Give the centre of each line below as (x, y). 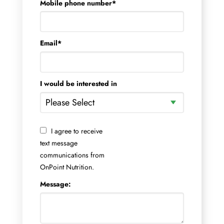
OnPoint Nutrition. (67, 167)
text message (59, 143)
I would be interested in (78, 84)
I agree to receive (76, 131)
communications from (72, 155)
